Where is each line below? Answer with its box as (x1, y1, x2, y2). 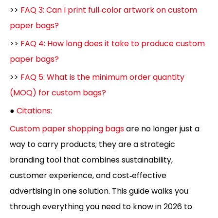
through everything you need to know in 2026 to (10, 201, 192, 212)
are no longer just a (124, 123, 200, 134)
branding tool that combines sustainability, (10, 154, 173, 165)
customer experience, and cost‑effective (10, 170, 166, 181)
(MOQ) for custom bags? (10, 87, 106, 98)
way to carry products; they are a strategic (10, 139, 175, 150)
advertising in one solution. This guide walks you (10, 185, 188, 197)
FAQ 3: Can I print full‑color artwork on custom (20, 4, 197, 16)
